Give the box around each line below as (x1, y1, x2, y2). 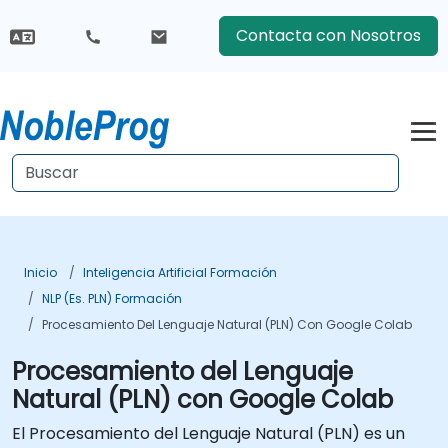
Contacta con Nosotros (235, 24, 421, 47)
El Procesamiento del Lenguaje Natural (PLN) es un (12, 422, 405, 445)
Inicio (24, 264, 57, 281)
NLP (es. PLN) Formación (42, 290, 182, 307)
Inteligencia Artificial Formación (83, 264, 277, 281)
